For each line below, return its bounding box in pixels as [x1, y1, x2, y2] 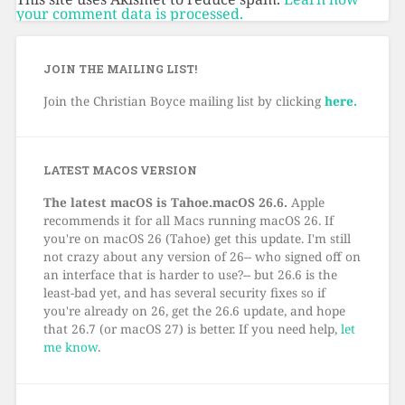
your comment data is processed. [15, 4, 243, 24]
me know [42, 337, 98, 355]
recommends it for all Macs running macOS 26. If [42, 211, 334, 229]
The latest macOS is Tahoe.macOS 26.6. [42, 193, 287, 211]
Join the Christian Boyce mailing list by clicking [42, 91, 325, 109]
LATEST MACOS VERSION [42, 162, 197, 177]
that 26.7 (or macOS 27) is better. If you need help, [42, 319, 341, 337]
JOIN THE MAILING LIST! [42, 61, 197, 76]
